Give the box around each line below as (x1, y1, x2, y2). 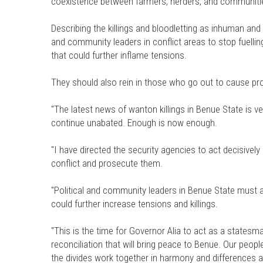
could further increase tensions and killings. (51, 197, 218, 210)
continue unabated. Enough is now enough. (51, 116, 217, 129)
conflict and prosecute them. (51, 157, 163, 169)
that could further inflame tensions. (51, 49, 187, 61)
